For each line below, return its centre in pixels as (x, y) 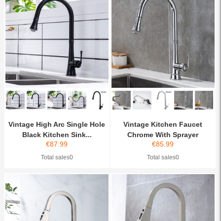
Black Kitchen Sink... (57, 134)
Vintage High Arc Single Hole (57, 124)
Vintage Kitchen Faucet (163, 124)
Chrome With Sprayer (163, 134)
